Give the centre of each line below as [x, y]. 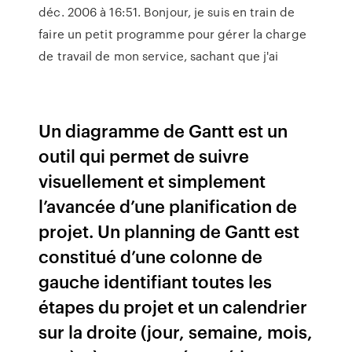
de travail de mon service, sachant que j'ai [159, 56]
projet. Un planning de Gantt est [169, 231]
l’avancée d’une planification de [168, 205]
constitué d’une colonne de [151, 256]
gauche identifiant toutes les [156, 281]
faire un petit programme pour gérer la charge [172, 34]
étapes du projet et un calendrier [173, 306]
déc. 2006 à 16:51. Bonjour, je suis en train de [167, 12]
